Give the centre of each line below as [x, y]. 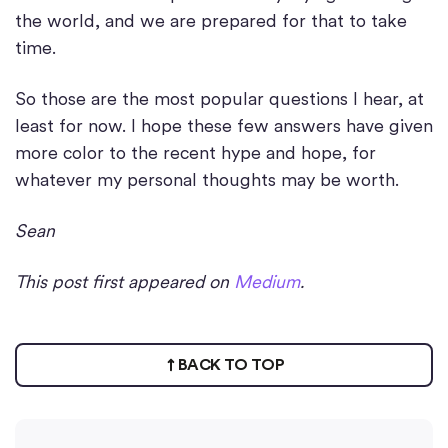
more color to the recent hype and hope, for [195, 153]
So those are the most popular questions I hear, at [219, 99]
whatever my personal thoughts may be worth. [207, 180]
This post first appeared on [122, 282]
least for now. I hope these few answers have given [224, 126]
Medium [267, 282]
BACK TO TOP [231, 365]
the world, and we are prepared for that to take [211, 21]
